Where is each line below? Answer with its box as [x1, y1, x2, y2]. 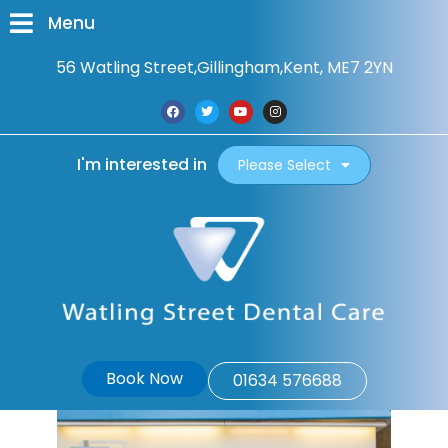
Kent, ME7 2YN [282, 56, 393, 79]
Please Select [238, 155, 331, 175]
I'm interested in [77, 153, 207, 176]
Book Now [106, 367, 183, 391]
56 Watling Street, [55, 56, 197, 79]
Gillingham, [196, 56, 283, 79]
